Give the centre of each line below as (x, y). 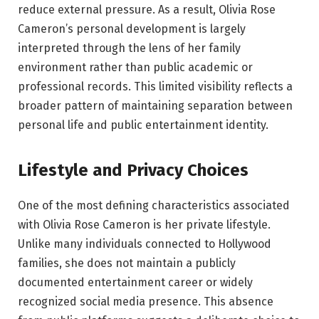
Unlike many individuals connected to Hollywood (145, 244)
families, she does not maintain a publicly (127, 263)
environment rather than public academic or (135, 67)
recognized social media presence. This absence (146, 302)
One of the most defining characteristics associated (154, 206)
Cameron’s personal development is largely (132, 28)
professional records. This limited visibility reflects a (155, 86)
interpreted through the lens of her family (129, 48)
